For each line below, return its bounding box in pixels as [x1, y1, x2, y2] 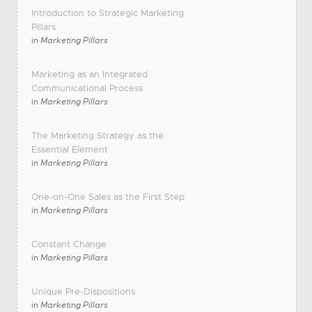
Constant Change [31, 238, 107, 250]
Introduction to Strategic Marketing [31, 7, 184, 19]
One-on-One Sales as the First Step [31, 191, 185, 203]
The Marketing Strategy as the [31, 130, 164, 141]
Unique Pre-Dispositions [31, 286, 135, 297]
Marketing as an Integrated [31, 68, 148, 80]
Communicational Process [31, 82, 143, 94]
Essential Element [31, 143, 108, 155]
